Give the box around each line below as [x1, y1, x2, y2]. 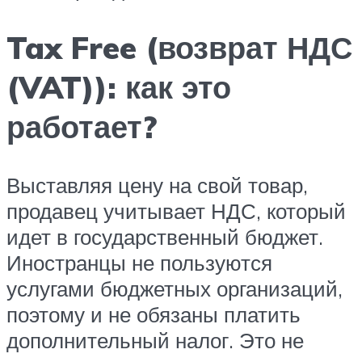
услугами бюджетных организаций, [6, 276, 343, 302]
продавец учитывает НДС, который [6, 198, 346, 225]
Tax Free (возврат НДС [6, 27, 352, 68]
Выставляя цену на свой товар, [6, 172, 308, 199]
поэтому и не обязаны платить [6, 301, 301, 328]
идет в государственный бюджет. [6, 224, 323, 250]
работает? [6, 107, 157, 147]
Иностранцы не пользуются [6, 250, 272, 276]
